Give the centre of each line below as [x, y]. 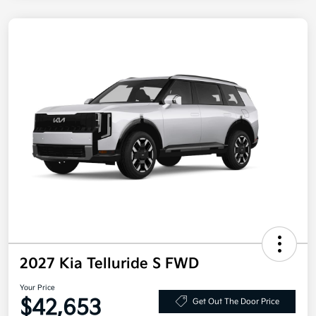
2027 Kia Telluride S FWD [109, 264]
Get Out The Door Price [236, 301]
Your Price [37, 288]
